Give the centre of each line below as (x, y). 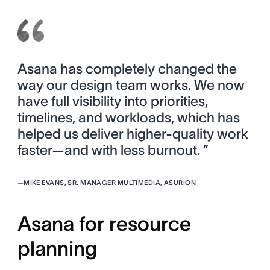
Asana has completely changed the (127, 68)
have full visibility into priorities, (112, 101)
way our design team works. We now (131, 85)
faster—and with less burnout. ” (113, 150)
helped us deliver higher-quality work (133, 133)
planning (57, 248)
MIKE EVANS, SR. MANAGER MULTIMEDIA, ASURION (110, 182)
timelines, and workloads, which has (128, 117)
